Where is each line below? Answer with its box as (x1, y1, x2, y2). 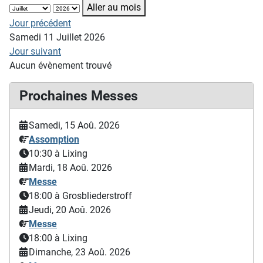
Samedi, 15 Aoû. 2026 (29, 120, 120, 131)
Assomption (29, 134, 79, 145)
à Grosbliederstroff (55, 190, 132, 201)
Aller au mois (87, 2, 141, 13)
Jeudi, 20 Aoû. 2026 (29, 204, 111, 215)
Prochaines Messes (19, 87, 138, 104)
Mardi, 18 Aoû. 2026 (29, 162, 112, 173)
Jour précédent (9, 18, 71, 29)
